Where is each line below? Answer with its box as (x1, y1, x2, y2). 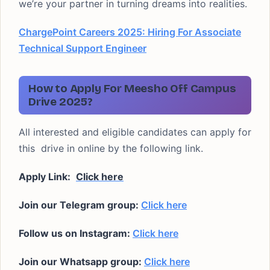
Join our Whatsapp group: (19, 256, 144, 268)
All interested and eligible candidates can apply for (19, 126, 251, 138)
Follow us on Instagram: (19, 227, 133, 239)
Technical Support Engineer (19, 42, 146, 54)
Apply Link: (19, 171, 73, 183)
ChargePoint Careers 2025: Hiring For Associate (19, 26, 241, 38)
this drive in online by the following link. (19, 142, 203, 154)
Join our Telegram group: (19, 199, 141, 211)
